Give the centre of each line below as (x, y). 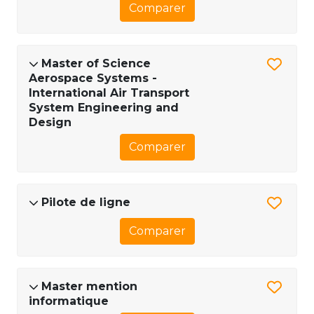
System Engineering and (104, 108)
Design (50, 123)
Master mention (89, 286)
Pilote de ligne (86, 203)
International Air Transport (109, 93)
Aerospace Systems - (93, 78)
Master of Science (96, 64)
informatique (69, 301)
